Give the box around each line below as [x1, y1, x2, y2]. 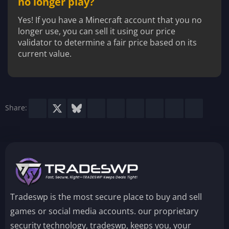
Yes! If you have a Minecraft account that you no [18, 14, 202, 26]
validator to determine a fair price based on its [18, 36, 197, 48]
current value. [18, 48, 72, 59]
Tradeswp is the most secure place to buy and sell [10, 191, 202, 202]
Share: [5, 102, 27, 112]
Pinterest [140, 102, 171, 112]
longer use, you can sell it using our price [18, 25, 175, 37]
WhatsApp [179, 102, 215, 112]
